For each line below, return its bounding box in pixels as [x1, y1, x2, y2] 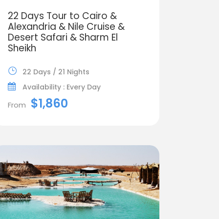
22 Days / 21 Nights [22, 66, 89, 77]
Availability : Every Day [22, 82, 101, 92]
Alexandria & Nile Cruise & [7, 20, 125, 33]
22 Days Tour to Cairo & [7, 9, 117, 22]
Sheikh [7, 41, 36, 55]
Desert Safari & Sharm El [7, 30, 118, 44]
